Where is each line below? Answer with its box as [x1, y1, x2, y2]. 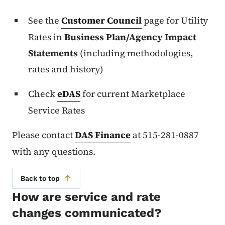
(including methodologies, [78, 47, 193, 60]
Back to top [21, 174, 60, 183]
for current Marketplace [80, 87, 185, 100]
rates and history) [28, 63, 103, 76]
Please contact [12, 129, 75, 142]
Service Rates [28, 104, 85, 117]
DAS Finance [75, 129, 131, 142]
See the [28, 14, 61, 27]
